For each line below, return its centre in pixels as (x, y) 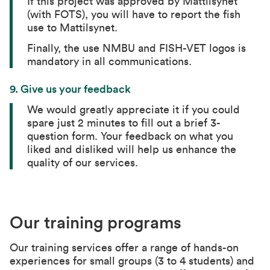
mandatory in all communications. (110, 61)
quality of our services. (83, 163)
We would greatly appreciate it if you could (134, 110)
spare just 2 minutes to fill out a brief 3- (124, 123)
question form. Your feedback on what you (130, 136)
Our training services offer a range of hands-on (124, 248)
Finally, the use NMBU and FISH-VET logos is (137, 48)
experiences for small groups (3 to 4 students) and (132, 261)
